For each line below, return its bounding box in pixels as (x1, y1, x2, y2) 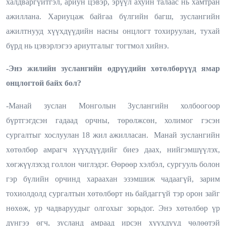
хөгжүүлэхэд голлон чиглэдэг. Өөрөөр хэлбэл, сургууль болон (6, 159, 220, 168)
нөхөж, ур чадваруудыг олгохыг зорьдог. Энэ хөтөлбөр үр (6, 203, 220, 212)
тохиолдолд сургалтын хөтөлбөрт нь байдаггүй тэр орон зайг (6, 189, 220, 198)
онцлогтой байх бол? (6, 78, 81, 87)
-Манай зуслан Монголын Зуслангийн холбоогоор (6, 101, 220, 110)
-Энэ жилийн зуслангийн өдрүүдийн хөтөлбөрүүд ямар (6, 64, 220, 73)
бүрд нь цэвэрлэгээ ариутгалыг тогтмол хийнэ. (6, 41, 173, 50)
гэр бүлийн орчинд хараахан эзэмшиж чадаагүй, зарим (6, 174, 220, 183)
